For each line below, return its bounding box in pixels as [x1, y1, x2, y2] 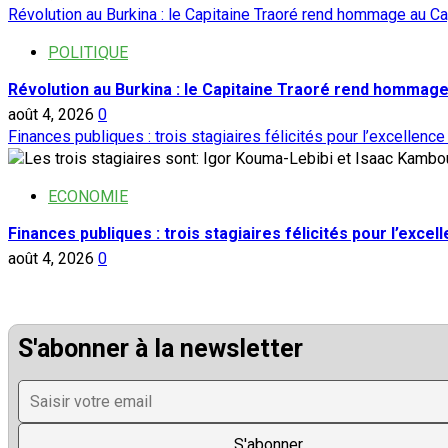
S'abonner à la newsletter [18, 334, 303, 364]
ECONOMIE [48, 187, 128, 207]
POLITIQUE [48, 43, 128, 63]
